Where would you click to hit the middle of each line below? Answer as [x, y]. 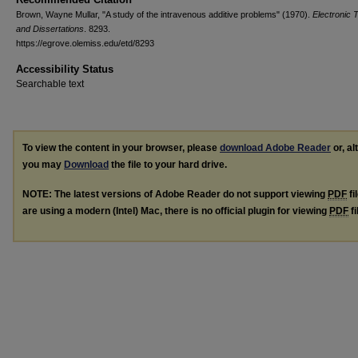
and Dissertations [50, 29]
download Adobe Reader [275, 148]
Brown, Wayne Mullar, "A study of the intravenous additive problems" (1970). [164, 14]
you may [43, 165]
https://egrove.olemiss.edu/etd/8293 [85, 43]
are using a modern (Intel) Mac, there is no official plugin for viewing [176, 211]
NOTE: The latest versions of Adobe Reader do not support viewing [175, 194]
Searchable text [50, 84]
